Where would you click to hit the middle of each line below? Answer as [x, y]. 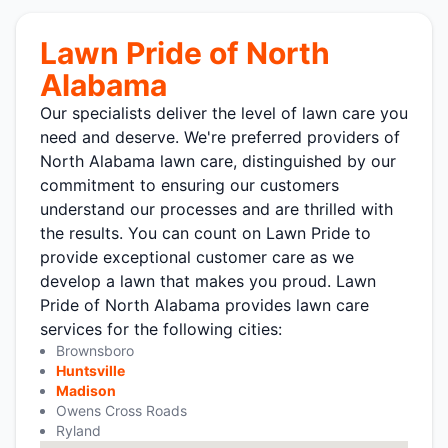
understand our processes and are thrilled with [216, 208]
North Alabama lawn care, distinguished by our [218, 160]
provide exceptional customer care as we [197, 256]
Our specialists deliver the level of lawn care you [224, 112]
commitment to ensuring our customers [189, 184]
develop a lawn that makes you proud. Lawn [208, 280]
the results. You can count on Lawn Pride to [205, 232]
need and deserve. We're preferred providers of [220, 136]
